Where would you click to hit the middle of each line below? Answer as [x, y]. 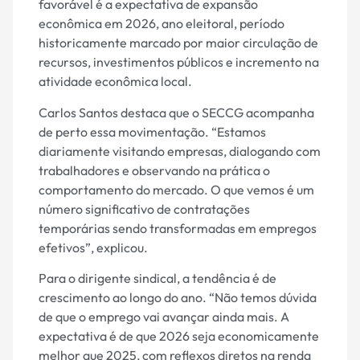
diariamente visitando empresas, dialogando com [180, 151]
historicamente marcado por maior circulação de [178, 43]
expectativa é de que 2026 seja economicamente [179, 335]
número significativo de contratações [144, 209]
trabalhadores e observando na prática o [154, 170]
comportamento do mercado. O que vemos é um [176, 189]
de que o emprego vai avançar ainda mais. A [164, 316]
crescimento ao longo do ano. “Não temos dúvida [178, 297]
